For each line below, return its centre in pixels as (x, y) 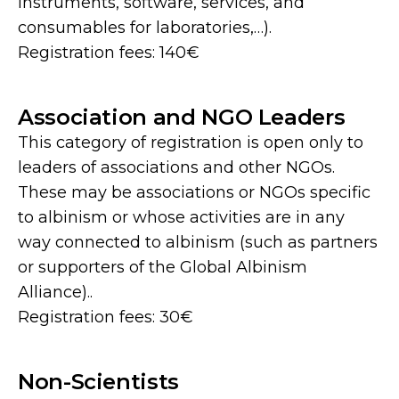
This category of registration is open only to (191, 143)
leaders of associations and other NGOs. (176, 168)
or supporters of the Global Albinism (163, 268)
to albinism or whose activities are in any (181, 218)
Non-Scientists (98, 382)
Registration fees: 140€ (109, 53)
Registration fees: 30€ (106, 318)
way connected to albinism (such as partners (198, 243)
